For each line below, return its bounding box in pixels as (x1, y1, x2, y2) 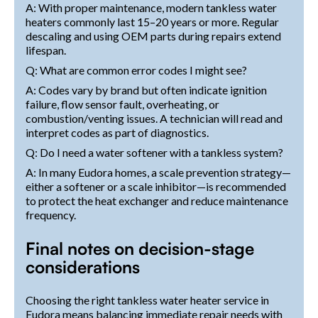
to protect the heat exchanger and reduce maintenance (26, 193, 288, 207)
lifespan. (26, 43, 66, 57)
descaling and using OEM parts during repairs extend (26, 28, 281, 43)
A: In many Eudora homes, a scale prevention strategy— (26, 165, 291, 179)
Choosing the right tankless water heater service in (26, 292, 269, 307)
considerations (26, 256, 140, 278)
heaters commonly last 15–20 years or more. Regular (26, 14, 279, 28)
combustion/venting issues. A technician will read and (26, 111, 283, 125)
